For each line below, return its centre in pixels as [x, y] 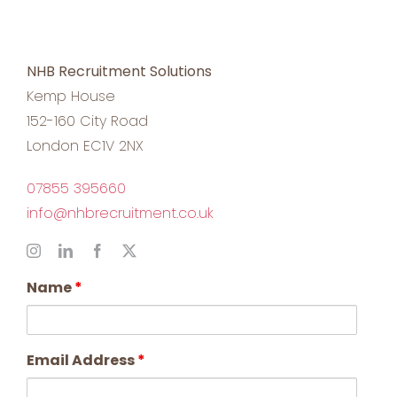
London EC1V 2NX [85, 146]
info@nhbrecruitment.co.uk [120, 214]
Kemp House [71, 97]
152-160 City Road [87, 121]
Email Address [82, 361]
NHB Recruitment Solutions [119, 72]
